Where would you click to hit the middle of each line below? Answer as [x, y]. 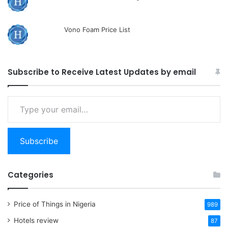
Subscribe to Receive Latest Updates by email [102, 72]
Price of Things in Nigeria [55, 204]
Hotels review [36, 220]
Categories [31, 175]
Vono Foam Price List [97, 29]
